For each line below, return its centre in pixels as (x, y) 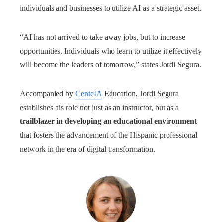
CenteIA (89, 93)
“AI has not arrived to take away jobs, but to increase (103, 37)
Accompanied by (48, 93)
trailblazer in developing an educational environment (108, 121)
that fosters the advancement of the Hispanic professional (109, 135)
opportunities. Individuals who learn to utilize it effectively (111, 51)
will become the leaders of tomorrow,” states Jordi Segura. (111, 65)
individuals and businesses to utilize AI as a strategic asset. (111, 8)
